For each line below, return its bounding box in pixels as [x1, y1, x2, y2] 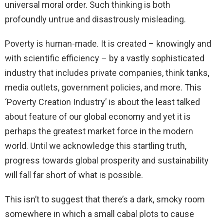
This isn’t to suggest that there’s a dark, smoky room [5, 194, 205, 204]
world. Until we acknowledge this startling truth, [5, 140, 186, 151]
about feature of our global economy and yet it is [5, 111, 191, 122]
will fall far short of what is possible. [5, 169, 143, 180]
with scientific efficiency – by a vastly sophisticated [5, 53, 204, 63]
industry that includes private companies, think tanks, [5, 67, 209, 78]
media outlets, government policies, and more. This [5, 82, 201, 92]
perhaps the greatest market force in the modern [5, 126, 193, 136]
